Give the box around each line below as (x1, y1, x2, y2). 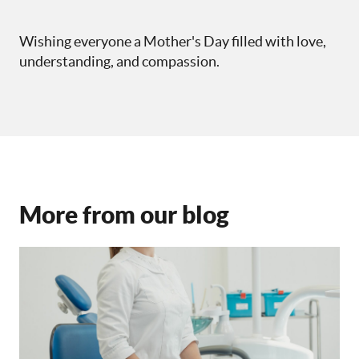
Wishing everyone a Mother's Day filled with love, (19, 33, 326, 50)
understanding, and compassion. (19, 53, 220, 71)
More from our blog (19, 200, 229, 229)
